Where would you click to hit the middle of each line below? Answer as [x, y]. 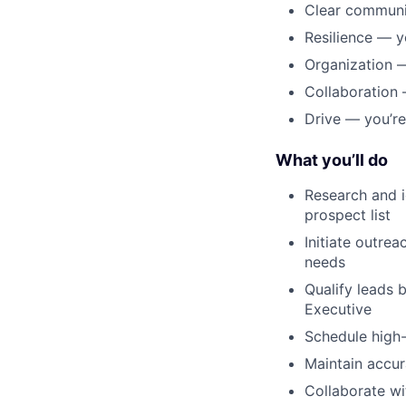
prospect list [348, 214]
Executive [338, 309]
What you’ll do [332, 159]
